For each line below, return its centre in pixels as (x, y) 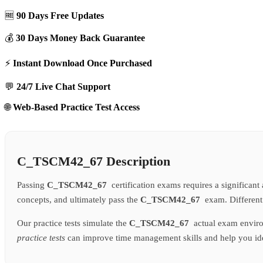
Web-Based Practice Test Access (76, 107)
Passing (32, 185)
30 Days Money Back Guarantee (80, 38)
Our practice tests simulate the (73, 223)
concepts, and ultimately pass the (79, 200)
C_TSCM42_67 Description (94, 161)
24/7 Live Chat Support (63, 87)
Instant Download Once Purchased (82, 63)
